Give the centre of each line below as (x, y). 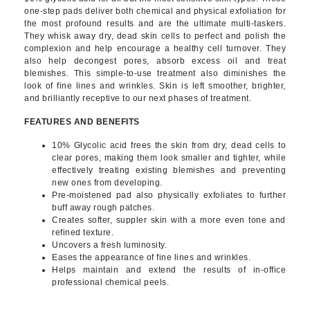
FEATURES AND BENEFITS (82, 122)
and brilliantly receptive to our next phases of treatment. (138, 98)
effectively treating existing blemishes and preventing (169, 170)
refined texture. (83, 232)
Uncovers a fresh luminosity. (109, 245)
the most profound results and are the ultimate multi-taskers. (155, 24)
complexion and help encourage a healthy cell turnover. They (155, 48)
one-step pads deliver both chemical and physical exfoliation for (155, 11)
